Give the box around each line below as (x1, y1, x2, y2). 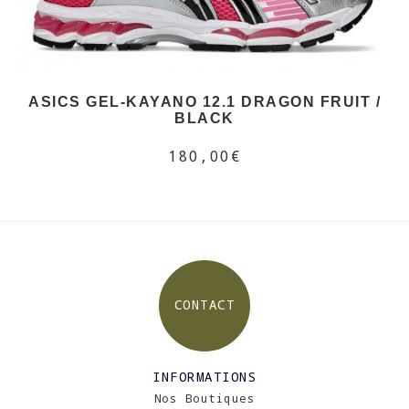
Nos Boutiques (153, 391, 256, 405)
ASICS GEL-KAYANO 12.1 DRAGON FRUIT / (28, 94, 381, 110)
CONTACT (173, 296, 236, 313)
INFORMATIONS (152, 368, 257, 385)
